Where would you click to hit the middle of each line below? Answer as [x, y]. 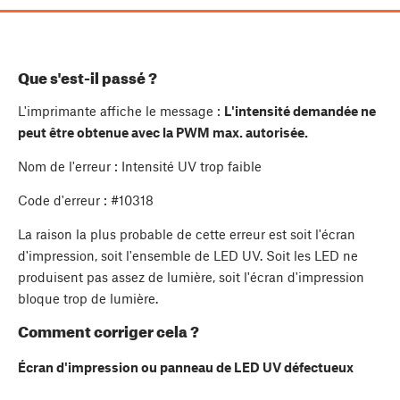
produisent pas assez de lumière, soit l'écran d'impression [191, 276]
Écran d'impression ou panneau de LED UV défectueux [186, 367]
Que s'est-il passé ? [87, 77]
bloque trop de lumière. [88, 298]
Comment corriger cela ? [108, 332]
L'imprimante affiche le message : [121, 110]
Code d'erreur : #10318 [86, 200]
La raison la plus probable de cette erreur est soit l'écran [187, 233]
